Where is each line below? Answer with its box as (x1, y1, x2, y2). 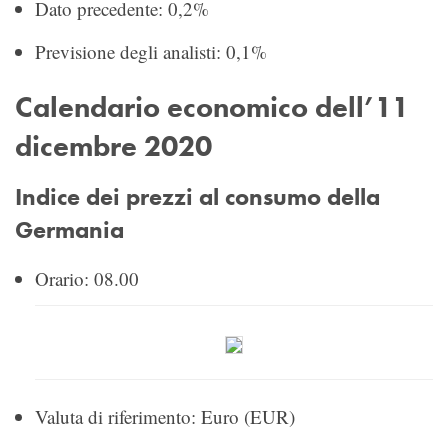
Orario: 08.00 (35, 265, 139, 291)
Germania (15, 214, 124, 245)
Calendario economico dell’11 (15, 87, 409, 126)
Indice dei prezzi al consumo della (15, 181, 380, 212)
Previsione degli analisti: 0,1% (35, 38, 267, 64)
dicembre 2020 (15, 126, 212, 165)
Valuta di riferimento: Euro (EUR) (35, 403, 295, 429)
